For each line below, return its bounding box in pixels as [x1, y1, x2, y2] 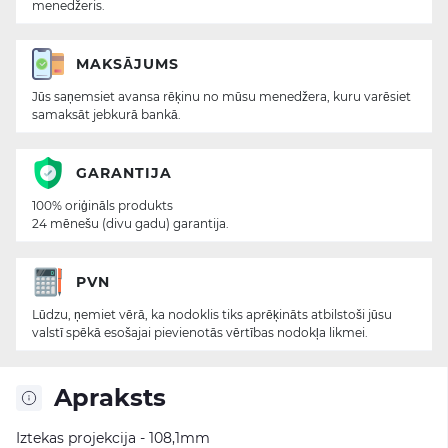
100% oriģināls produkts [32, 198, 173, 213]
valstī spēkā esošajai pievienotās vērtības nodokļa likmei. [32, 325, 368, 340]
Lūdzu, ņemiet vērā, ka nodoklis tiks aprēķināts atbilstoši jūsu [32, 307, 392, 322]
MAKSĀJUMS [76, 54, 179, 73]
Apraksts [54, 383, 166, 412]
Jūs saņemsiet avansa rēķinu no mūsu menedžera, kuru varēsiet [32, 89, 411, 104]
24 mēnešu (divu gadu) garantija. [32, 216, 229, 231]
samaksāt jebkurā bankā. [32, 107, 181, 122]
